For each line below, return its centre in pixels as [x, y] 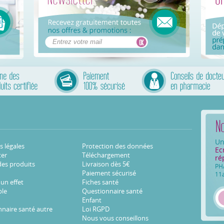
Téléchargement [106, 155]
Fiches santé [100, 182]
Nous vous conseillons [115, 218]
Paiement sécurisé [109, 173]
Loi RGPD [96, 209]
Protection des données [117, 146]
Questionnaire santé [112, 191]
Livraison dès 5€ [106, 164]
